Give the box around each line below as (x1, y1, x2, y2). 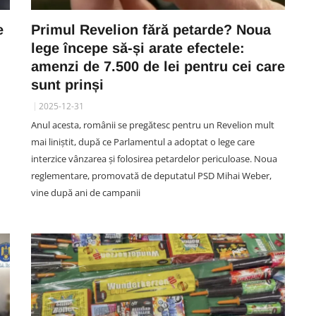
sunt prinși (31, 77, 104, 92)
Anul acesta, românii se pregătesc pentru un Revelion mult (31, 119, 274, 131)
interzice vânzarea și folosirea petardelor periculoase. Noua (31, 152, 277, 165)
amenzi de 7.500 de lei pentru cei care (31, 59, 285, 74)
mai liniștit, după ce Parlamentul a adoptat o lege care (31, 135, 255, 148)
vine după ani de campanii (31, 186, 140, 199)
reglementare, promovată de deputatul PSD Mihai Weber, (31, 169, 272, 182)
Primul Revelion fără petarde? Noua (31, 22, 271, 37)
